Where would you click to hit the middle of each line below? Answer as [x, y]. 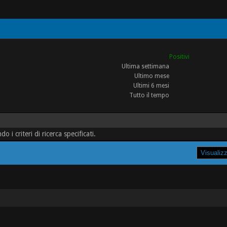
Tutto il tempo [149, 95]
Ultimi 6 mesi [151, 86]
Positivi [179, 57]
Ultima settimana [145, 66]
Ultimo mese [152, 76]
